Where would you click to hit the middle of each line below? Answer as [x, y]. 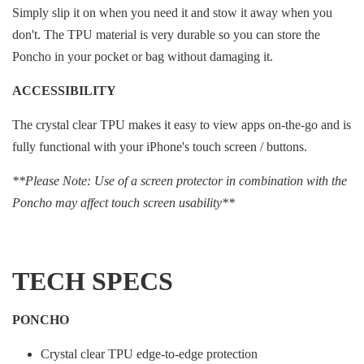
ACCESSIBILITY [64, 91]
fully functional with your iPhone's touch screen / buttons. [160, 147]
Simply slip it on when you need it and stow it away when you [172, 13]
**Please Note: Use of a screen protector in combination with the [180, 181]
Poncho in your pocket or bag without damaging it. [143, 56]
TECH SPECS [93, 281]
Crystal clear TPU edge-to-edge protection [149, 354]
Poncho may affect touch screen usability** [123, 203]
